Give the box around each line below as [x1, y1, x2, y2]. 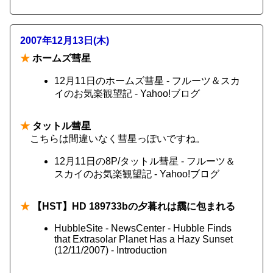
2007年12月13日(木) [20, 35, 109, 46]
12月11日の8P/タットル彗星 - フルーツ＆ [54, 156, 235, 166]
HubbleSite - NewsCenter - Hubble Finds [54, 223, 232, 233]
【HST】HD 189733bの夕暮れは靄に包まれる [30, 201, 235, 211]
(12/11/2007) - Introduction [54, 245, 167, 255]
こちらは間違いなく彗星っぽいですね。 [30, 133, 205, 144]
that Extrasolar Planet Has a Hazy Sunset [54, 234, 233, 244]
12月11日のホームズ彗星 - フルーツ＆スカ [54, 76, 240, 86]
